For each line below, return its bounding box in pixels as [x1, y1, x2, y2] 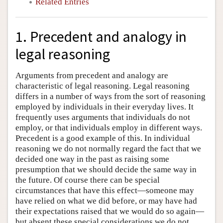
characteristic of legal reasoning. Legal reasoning [15, 81, 190, 91]
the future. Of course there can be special [15, 175, 160, 185]
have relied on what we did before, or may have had [15, 196, 197, 206]
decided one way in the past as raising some [15, 154, 169, 164]
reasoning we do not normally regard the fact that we [15, 143, 201, 153]
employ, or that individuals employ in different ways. [15, 122, 202, 132]
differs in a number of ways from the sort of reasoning [15, 91, 206, 101]
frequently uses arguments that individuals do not [15, 112, 190, 122]
